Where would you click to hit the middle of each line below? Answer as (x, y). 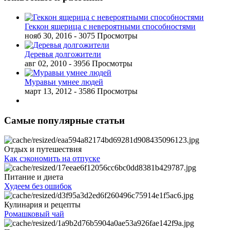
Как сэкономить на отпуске (52, 159)
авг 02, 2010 (46, 63)
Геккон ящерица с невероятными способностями (110, 26)
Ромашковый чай (34, 214)
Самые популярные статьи (64, 120)
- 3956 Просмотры (101, 63)
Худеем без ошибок (38, 186)
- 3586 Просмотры (106, 91)
